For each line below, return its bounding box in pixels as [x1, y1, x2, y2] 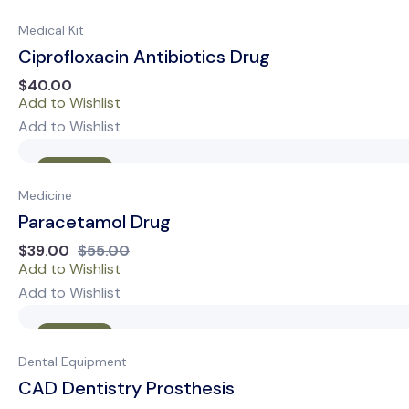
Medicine [18, 187, 72, 204]
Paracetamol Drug [18, 210, 171, 235]
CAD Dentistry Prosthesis [18, 376, 235, 401]
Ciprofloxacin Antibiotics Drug [18, 44, 270, 68]
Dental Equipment [18, 353, 127, 371]
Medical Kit [18, 21, 84, 38]
